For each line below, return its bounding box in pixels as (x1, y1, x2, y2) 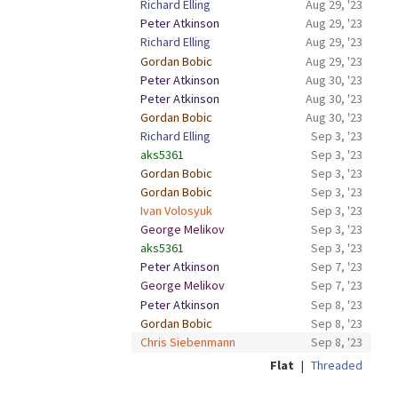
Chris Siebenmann (139, 333, 235, 350)
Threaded (311, 356, 362, 373)
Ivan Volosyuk (139, 203, 212, 219)
